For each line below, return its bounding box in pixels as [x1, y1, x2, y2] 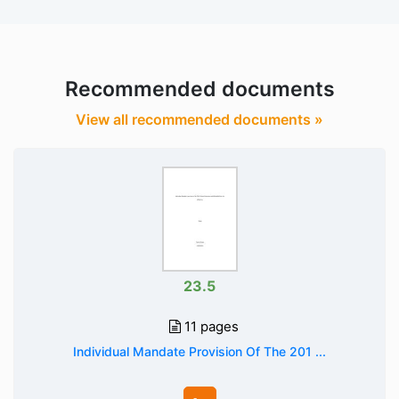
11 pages [184, 317, 239, 335]
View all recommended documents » [76, 110, 323, 128]
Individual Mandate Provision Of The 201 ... [73, 343, 326, 359]
